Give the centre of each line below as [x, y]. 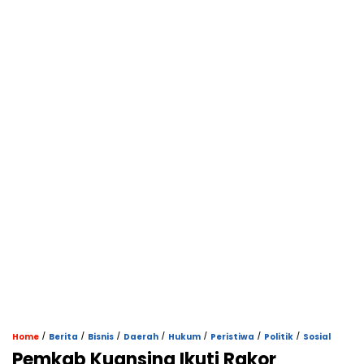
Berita [63, 336]
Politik [279, 336]
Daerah [141, 336]
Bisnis [101, 336]
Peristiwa [232, 336]
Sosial [317, 336]
